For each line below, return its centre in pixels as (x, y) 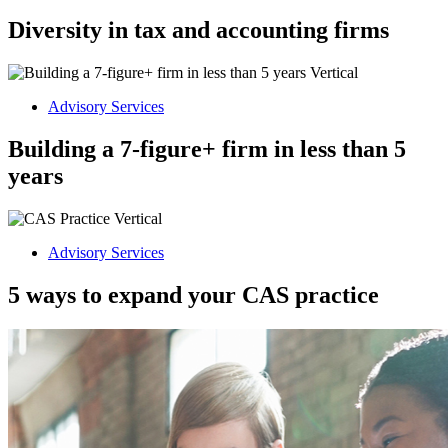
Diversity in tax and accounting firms (198, 30)
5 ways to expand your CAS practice (193, 294)
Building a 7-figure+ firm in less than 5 (207, 148)
